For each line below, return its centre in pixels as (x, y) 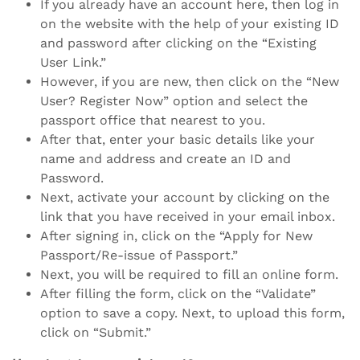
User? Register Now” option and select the (174, 100)
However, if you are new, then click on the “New (190, 81)
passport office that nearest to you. (153, 120)
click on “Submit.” (96, 332)
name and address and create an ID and (166, 158)
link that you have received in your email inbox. (188, 216)
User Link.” (73, 62)
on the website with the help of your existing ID (190, 23)
